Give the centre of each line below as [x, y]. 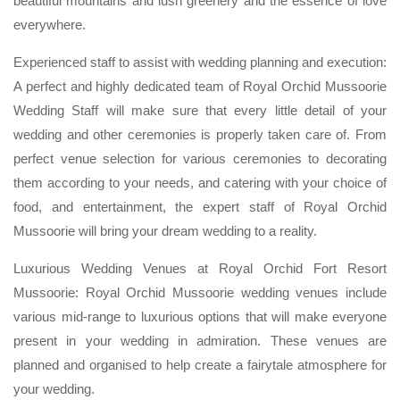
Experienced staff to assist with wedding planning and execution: [200, 62]
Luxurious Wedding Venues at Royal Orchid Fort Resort [200, 268]
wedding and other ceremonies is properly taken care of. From [200, 134]
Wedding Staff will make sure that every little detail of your [200, 110]
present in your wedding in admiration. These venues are [200, 340]
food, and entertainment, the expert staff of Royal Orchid [200, 206]
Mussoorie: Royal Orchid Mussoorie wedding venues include [200, 292]
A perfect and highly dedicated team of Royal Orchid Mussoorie [200, 86]
